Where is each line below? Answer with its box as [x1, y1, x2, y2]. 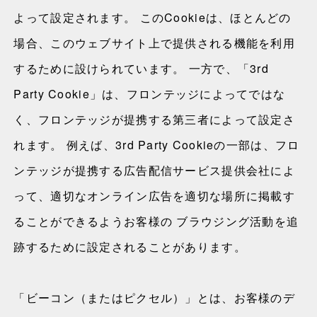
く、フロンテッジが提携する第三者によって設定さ [13, 111, 295, 127]
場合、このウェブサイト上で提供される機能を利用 [13, 35, 295, 51]
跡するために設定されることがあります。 [13, 238, 246, 255]
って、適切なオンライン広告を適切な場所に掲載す [13, 188, 295, 204]
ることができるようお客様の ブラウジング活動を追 [13, 213, 299, 229]
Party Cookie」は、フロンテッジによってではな [13, 86, 286, 102]
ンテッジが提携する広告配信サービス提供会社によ [13, 162, 295, 178]
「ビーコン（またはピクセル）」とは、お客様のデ [13, 289, 295, 306]
